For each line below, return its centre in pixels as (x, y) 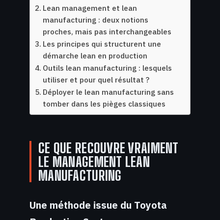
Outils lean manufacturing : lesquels (108, 68)
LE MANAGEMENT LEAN (94, 162)
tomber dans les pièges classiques (104, 104)
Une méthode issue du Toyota (98, 205)
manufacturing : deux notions (96, 20)
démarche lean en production (95, 56)
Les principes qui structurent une (102, 44)
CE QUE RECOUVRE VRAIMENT (109, 148)
